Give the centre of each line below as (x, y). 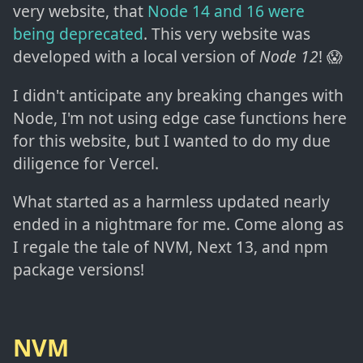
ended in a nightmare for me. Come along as (178, 224)
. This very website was (227, 34)
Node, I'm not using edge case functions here (180, 117)
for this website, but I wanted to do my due (172, 140)
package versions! (79, 269)
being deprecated (78, 34)
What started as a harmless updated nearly (171, 201)
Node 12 (289, 57)
